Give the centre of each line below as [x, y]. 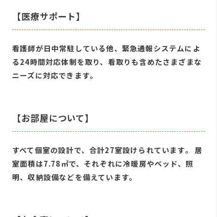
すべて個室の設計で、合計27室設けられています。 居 [108, 150]
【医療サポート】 [49, 16]
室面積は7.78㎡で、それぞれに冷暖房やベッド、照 [103, 163]
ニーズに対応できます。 [55, 75]
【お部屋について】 [53, 117]
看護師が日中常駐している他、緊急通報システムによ [106, 48]
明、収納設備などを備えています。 [75, 177]
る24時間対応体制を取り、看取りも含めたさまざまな [107, 62]
